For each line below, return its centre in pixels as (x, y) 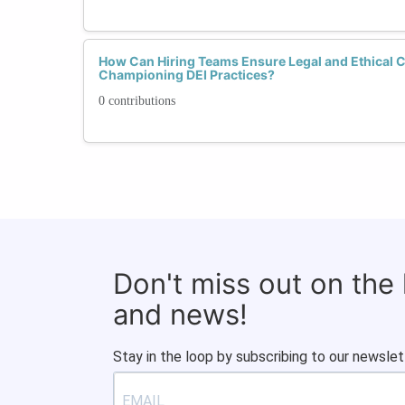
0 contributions (137, 100)
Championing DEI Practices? (187, 74)
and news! (180, 314)
